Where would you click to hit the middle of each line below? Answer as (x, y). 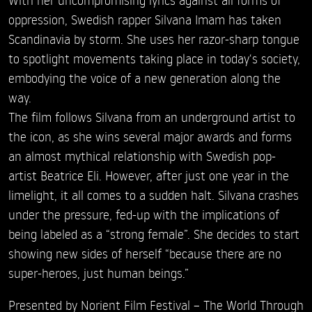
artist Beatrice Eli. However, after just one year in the (149, 175)
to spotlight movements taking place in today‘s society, (154, 58)
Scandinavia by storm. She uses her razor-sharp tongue (154, 39)
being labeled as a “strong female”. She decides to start (154, 234)
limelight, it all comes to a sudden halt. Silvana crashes (154, 195)
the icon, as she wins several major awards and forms (150, 136)
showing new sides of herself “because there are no (145, 253)
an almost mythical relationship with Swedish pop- (142, 156)
